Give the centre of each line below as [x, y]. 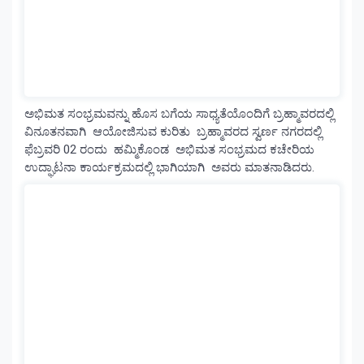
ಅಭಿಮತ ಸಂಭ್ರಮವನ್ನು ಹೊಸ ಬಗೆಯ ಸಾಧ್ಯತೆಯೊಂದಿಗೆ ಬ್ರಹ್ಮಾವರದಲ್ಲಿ [181, 114]
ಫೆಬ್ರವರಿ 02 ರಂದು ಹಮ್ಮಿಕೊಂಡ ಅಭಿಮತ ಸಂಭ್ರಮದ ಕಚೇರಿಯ [169, 150]
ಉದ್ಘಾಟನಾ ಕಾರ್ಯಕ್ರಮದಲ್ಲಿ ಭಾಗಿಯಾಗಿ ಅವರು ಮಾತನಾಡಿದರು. [169, 168]
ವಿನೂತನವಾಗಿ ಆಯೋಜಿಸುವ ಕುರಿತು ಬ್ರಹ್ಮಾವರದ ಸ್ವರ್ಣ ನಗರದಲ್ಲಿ [173, 132]
